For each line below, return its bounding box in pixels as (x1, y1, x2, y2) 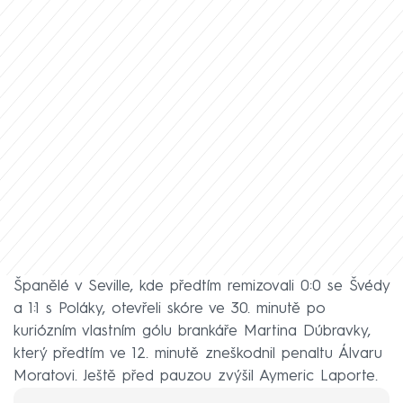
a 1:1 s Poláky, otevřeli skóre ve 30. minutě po (13, 300, 326, 317)
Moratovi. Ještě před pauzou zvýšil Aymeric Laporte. (13, 368, 378, 384)
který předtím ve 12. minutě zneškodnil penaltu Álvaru (13, 345, 382, 362)
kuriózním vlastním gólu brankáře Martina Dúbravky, (13, 323, 371, 339)
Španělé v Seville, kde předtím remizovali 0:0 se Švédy (13, 278, 390, 294)
